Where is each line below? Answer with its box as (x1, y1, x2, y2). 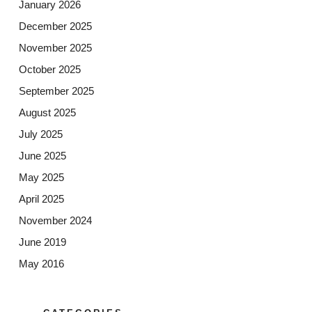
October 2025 (18, 63, 81, 76)
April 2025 (18, 193, 64, 205)
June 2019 (18, 236, 66, 249)
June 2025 (18, 150, 66, 162)
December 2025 (18, 20, 92, 33)
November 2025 (18, 42, 92, 54)
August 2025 (18, 107, 76, 119)
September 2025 (18, 85, 94, 97)
